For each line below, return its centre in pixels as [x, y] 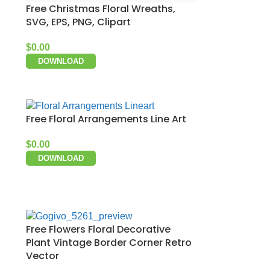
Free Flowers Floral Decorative [98, 229]
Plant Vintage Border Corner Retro [109, 242]
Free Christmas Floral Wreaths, [101, 9]
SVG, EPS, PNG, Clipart [78, 22]
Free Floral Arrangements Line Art [106, 119]
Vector [42, 256]
